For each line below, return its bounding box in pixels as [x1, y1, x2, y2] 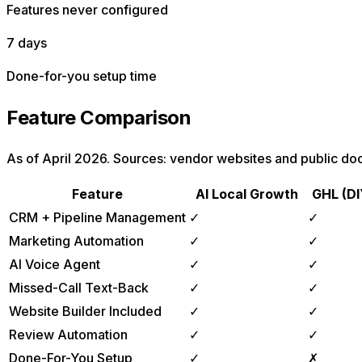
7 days [6, 34, 47, 51]
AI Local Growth [196, 186, 298, 203]
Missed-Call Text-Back [9, 280, 149, 297]
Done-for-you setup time [6, 67, 157, 84]
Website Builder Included [9, 303, 162, 320]
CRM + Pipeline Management [9, 209, 186, 226]
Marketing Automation [9, 233, 144, 250]
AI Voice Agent [9, 256, 100, 273]
